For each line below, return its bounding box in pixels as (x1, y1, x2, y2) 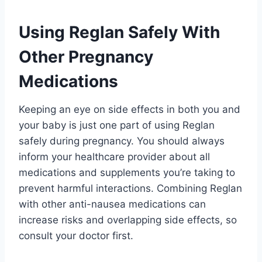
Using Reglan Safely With (19, 22, 220, 42)
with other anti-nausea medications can (19, 198, 206, 210)
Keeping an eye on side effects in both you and (19, 103, 240, 115)
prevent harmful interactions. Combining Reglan (19, 182, 242, 194)
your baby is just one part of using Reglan (19, 119, 215, 131)
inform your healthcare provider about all (19, 150, 210, 163)
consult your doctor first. (19, 229, 133, 242)
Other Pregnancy (19, 46, 153, 67)
